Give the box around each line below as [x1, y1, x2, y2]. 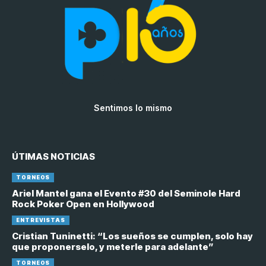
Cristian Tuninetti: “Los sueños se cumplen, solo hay [12, 230, 253, 242]
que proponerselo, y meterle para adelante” [12, 240, 214, 252]
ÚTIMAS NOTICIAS [12, 150, 95, 162]
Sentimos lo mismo [94, 102, 172, 113]
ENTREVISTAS [16, 216, 65, 223]
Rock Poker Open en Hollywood [12, 198, 154, 210]
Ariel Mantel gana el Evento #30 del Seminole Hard [12, 187, 240, 199]
